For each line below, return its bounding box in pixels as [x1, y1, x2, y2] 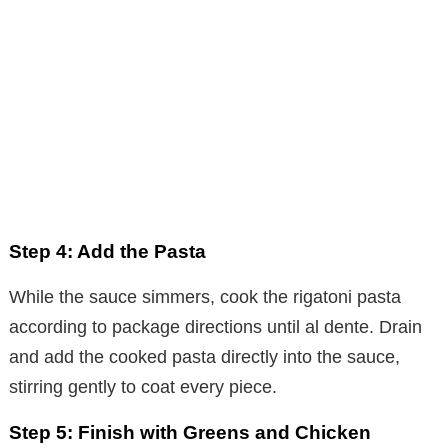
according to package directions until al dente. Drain [9, 316, 422, 337]
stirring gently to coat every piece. [9, 376, 277, 397]
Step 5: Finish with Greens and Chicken [9, 421, 371, 443]
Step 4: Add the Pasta [9, 240, 206, 262]
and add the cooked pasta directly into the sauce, [9, 346, 400, 367]
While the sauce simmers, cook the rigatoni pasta [9, 286, 401, 307]
